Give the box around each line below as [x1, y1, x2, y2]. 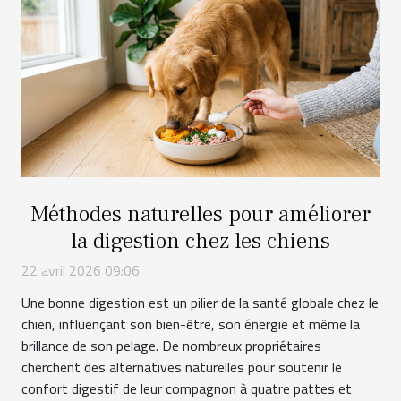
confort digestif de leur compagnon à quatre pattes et [21, 377, 352, 399]
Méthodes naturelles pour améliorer [30, 199, 371, 228]
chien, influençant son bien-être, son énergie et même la [21, 312, 360, 335]
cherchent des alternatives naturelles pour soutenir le [21, 355, 342, 378]
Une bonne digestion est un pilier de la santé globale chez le [21, 291, 379, 313]
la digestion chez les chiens [71, 226, 330, 255]
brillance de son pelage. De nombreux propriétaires [21, 334, 321, 356]
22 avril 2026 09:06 [21, 259, 140, 281]
